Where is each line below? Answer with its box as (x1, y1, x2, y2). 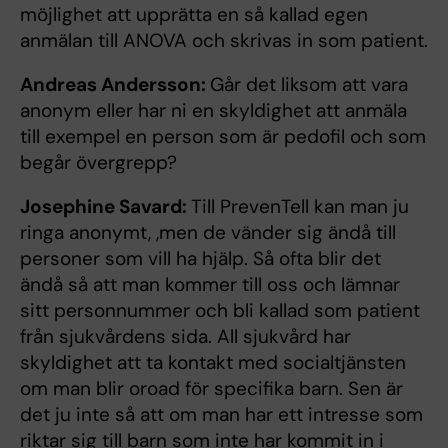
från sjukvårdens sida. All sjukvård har (20, 323, 351, 349)
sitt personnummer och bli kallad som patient (20, 297, 420, 323)
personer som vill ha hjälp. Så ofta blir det (20, 245, 381, 271)
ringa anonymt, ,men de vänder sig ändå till (20, 219, 396, 245)
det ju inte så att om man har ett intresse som (20, 401, 423, 427)
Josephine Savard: (20, 193, 191, 219)
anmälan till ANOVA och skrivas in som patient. (20, 27, 428, 53)
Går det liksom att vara (210, 71, 408, 97)
